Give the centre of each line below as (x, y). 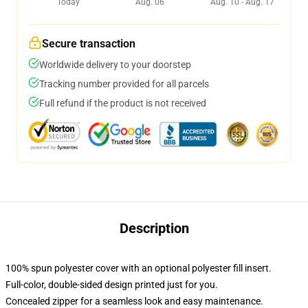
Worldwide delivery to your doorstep (115, 65)
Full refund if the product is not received (123, 103)
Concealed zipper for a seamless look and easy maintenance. (134, 301)
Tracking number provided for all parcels (124, 84)
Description (154, 228)
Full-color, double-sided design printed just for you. (112, 285)
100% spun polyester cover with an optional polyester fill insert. (139, 268)
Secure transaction (89, 44)
